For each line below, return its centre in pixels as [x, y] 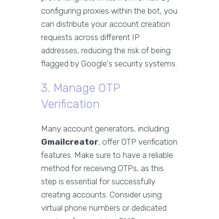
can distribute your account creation [106, 24]
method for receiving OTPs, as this [102, 168]
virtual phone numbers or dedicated [104, 208]
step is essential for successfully [98, 182]
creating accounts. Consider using [101, 195]
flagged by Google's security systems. [109, 64]
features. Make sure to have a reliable [107, 155]
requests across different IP [90, 37]
